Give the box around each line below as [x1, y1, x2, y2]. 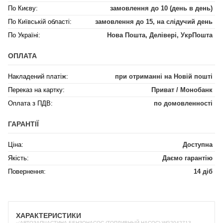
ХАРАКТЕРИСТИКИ [16, 212, 81, 220]
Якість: [8, 154, 29, 162]
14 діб [194, 168, 213, 175]
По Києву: [8, 4, 38, 12]
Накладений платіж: [8, 73, 68, 80]
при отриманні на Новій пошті [115, 73, 213, 80]
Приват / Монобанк [151, 86, 213, 94]
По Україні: [8, 31, 40, 39]
